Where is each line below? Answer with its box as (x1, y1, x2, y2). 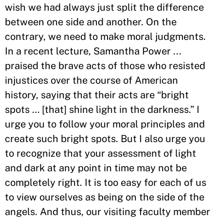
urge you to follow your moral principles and (5, 118, 205, 130)
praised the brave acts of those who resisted (5, 60, 205, 72)
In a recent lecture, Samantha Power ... (5, 45, 182, 57)
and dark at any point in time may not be (5, 162, 187, 174)
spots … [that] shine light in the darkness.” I (5, 104, 200, 115)
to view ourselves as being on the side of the (5, 191, 204, 203)
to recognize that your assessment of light (5, 147, 196, 159)
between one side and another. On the (5, 16, 177, 28)
